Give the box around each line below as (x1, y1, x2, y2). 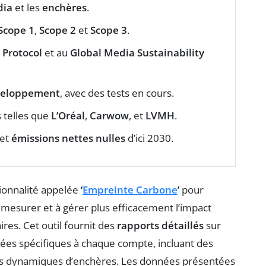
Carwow (90, 108, 129, 122)
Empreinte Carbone (83, 182, 178, 197)
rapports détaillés (117, 218, 204, 232)
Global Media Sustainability (70, 45, 204, 59)
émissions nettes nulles (11, 131, 125, 145)
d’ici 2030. (125, 131, 173, 145)
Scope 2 (39, 23, 76, 37)
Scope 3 (90, 23, 127, 37)
